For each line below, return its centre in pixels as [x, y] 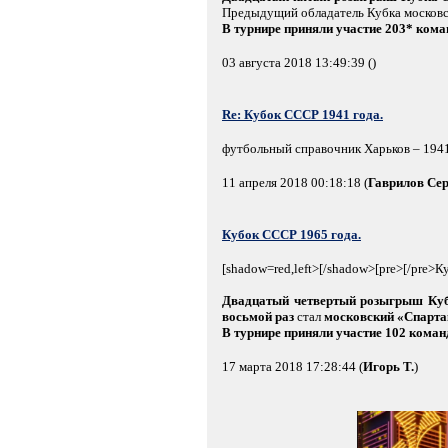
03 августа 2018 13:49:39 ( [297, 62]
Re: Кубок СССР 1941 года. [302, 114]
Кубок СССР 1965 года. [291, 234]
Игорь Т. [388, 366]
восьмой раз [258, 316]
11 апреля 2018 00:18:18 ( [295, 182]
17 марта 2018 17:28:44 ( [292, 366]
